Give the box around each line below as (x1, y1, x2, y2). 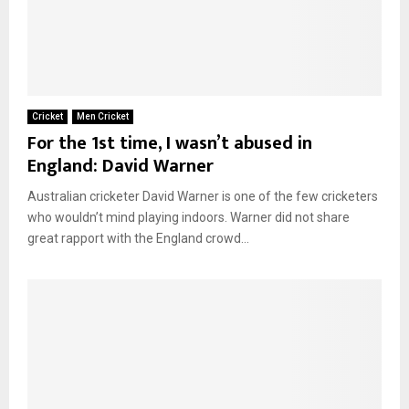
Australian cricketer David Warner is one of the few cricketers (27, 188, 378, 204)
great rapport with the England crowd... (27, 230, 249, 246)
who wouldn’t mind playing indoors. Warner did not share (27, 209, 350, 225)
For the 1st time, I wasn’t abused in (27, 127, 312, 159)
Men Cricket (77, 110, 129, 121)
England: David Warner (27, 150, 214, 182)
